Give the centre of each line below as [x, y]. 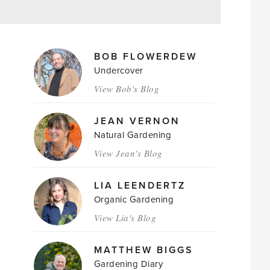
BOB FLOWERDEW [145, 57]
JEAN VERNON [137, 121]
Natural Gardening [133, 135]
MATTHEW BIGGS [143, 250]
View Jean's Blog [128, 153]
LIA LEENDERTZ [140, 186]
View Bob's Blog [127, 89]
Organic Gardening [134, 199]
